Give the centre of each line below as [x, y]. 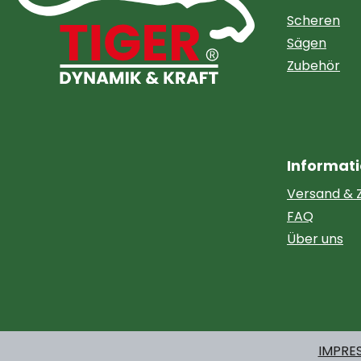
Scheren [313, 21]
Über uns [315, 239]
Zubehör [313, 66]
